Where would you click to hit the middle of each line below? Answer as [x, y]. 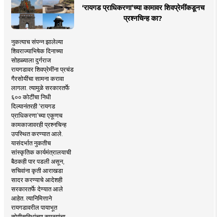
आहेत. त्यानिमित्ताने [31, 198]
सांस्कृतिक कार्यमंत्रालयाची [41, 152]
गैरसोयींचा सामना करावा [37, 79]
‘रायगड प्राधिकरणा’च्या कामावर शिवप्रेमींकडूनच [143, 8]
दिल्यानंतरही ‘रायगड [33, 106]
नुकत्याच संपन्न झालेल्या [37, 42]
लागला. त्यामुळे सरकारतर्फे [40, 88]
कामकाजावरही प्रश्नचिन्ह [39, 125]
